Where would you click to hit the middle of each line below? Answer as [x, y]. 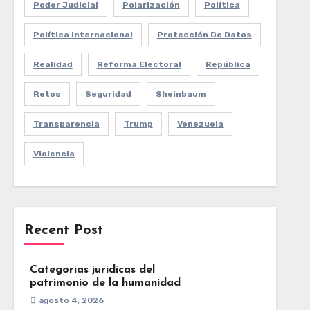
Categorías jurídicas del [92, 270]
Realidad [53, 64]
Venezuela [200, 124]
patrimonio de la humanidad [105, 283]
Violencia [54, 154]
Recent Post [63, 230]
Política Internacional [83, 35]
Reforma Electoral [139, 64]
